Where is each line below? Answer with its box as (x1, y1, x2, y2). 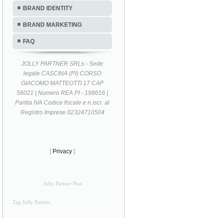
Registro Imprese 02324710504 (20, 109, 105, 116)
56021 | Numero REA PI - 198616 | (17, 89, 109, 96)
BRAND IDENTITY (23, 4, 73, 12)
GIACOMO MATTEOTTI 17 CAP (21, 79, 104, 87)
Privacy (53, 147, 73, 155)
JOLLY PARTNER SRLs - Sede (21, 60, 104, 67)
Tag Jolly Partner (13, 199, 51, 205)
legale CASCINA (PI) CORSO (23, 70, 102, 77)
